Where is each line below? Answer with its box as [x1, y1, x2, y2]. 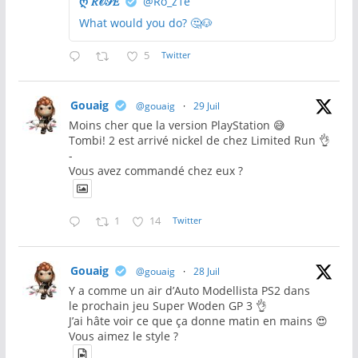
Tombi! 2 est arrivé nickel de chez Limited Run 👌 [68, 133, 330, 149]
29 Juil [193, 99, 220, 113]
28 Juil [193, 265, 220, 279]
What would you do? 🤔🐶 [78, 15, 213, 31]
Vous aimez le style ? [68, 328, 178, 344]
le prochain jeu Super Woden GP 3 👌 [68, 298, 267, 314]
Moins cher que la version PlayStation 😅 [68, 117, 285, 133]
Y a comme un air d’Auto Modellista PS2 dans [68, 283, 310, 299]
